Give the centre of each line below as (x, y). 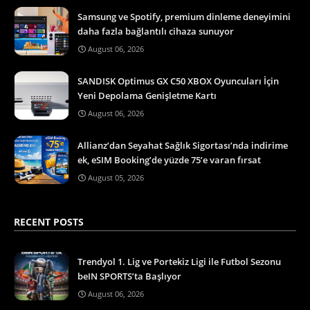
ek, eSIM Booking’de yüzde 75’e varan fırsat (169, 159)
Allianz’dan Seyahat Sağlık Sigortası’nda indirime (183, 145)
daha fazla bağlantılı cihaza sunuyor (156, 31)
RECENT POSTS (49, 221)
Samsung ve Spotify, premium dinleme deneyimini (184, 16)
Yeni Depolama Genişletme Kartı (147, 95)
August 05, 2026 (116, 177)
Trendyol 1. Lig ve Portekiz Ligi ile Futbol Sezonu (179, 261)
